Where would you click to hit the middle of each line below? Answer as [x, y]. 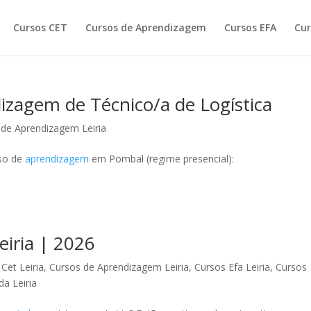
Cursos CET [40, 27]
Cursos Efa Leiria [233, 267]
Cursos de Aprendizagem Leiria [119, 267]
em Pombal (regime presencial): [162, 159]
